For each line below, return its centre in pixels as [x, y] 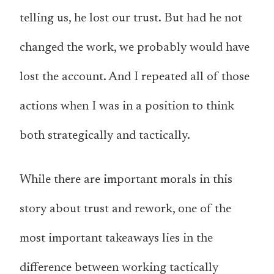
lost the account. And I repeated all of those [135, 77]
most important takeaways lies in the [116, 239]
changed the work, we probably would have [135, 48]
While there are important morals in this [126, 180]
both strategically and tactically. [105, 136]
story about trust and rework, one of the [125, 209]
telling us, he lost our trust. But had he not [131, 19]
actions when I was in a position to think [127, 107]
